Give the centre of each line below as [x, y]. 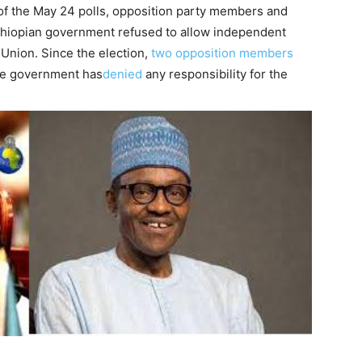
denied [122, 74]
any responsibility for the [215, 74]
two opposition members [222, 53]
